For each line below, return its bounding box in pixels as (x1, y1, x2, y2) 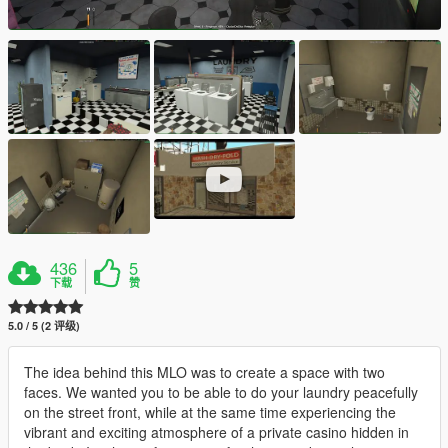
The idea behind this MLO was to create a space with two (24, 361, 385, 382)
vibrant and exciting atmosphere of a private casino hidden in (24, 421, 409, 442)
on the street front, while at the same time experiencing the (24, 401, 396, 422)
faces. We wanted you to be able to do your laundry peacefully (24, 381, 418, 402)
